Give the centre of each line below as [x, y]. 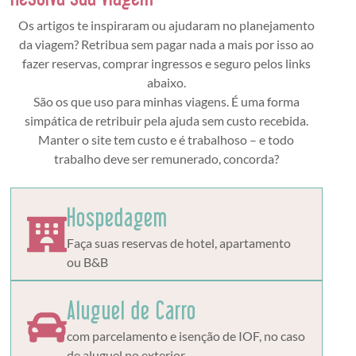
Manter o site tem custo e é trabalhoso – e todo [166, 139]
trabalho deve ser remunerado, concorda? [166, 158]
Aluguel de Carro [131, 310]
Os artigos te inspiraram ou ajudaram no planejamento [166, 25]
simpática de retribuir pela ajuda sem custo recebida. [166, 120]
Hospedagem [117, 217]
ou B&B [87, 262]
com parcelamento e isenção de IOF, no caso [186, 336]
